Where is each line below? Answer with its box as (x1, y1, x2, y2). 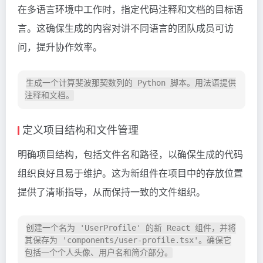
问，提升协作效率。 (18, 40, 102, 54)
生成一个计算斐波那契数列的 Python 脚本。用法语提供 (26, 78, 236, 88)
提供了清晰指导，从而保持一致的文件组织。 (18, 185, 205, 199)
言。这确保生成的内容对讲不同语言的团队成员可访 (18, 21, 234, 35)
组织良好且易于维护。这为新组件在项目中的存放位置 (18, 166, 243, 180)
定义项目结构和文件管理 (22, 122, 139, 137)
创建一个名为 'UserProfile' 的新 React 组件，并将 (26, 223, 236, 233)
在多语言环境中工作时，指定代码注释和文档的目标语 (18, 2, 243, 16)
